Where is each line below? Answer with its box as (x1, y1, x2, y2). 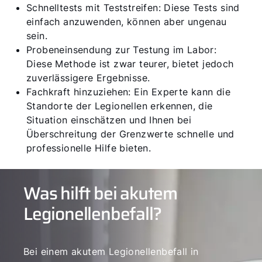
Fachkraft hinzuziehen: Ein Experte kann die (26, 86, 231, 98)
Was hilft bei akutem (23, 180, 178, 207)
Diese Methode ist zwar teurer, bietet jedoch (26, 58, 234, 70)
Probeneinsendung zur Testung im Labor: (26, 44, 217, 56)
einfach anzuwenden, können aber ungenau (26, 16, 227, 27)
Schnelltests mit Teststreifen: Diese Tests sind (26, 2, 240, 13)
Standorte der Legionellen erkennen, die (26, 100, 213, 112)
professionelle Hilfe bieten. (26, 142, 151, 154)
